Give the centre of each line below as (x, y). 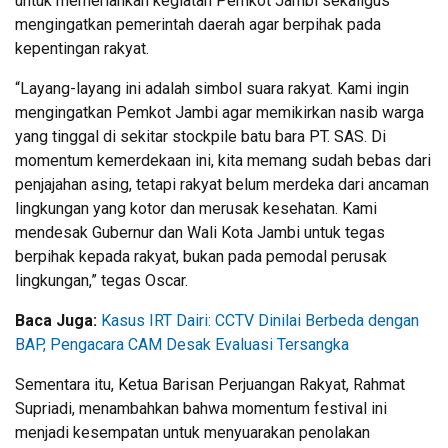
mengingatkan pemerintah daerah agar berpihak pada (198, 24)
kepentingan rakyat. (82, 48)
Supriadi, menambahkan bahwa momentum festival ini (201, 408)
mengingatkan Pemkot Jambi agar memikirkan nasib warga (219, 112)
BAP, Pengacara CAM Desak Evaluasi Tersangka (182, 344)
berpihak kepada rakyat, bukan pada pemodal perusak (201, 256)
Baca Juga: (58, 320)
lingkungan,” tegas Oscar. (101, 280)
